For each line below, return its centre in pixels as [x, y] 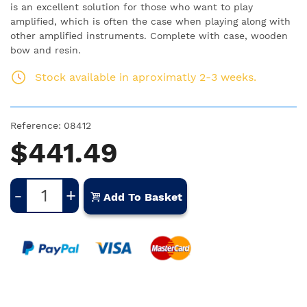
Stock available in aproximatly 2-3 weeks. [146, 77]
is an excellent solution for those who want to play [132, 7]
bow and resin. [46, 50]
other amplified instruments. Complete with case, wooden [149, 36]
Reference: [36, 126]
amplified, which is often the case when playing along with [150, 22]
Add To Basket [143, 197]
